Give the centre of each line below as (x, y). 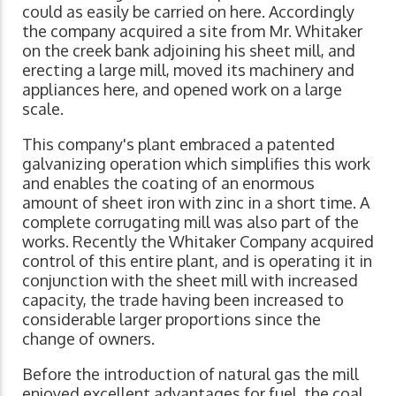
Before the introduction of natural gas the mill (190, 374)
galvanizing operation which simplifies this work (196, 164)
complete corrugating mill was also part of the (190, 222)
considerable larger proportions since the (171, 320)
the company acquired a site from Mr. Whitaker (192, 31)
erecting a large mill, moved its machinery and (188, 70)
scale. (43, 109)
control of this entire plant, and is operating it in (197, 261)
